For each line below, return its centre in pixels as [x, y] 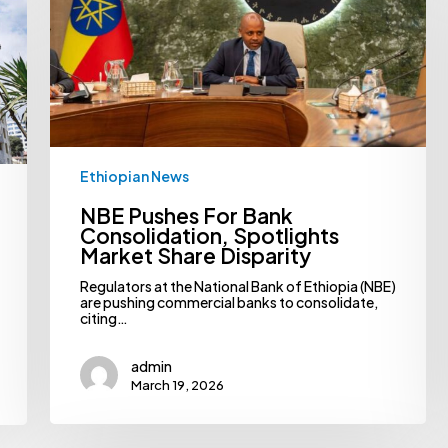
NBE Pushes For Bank [186, 216]
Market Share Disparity [195, 256]
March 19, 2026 [177, 385]
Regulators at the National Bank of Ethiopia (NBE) [237, 286]
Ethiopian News [134, 176]
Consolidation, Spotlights [209, 236]
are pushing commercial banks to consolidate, [228, 302]
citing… [103, 318]
